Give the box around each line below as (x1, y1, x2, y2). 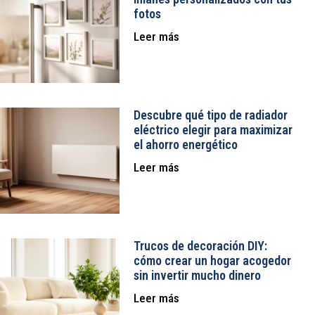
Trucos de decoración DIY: (133, 238, 267, 254)
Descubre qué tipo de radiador (133, 108, 288, 123)
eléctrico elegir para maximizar (133, 122, 292, 138)
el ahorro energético (133, 137, 238, 153)
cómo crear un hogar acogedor (133, 253, 291, 269)
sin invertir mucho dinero (133, 268, 261, 283)
